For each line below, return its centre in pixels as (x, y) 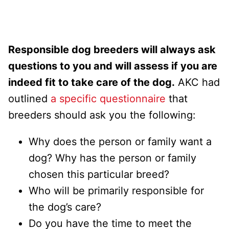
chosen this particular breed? (99, 174)
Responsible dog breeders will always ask (112, 49)
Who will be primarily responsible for (116, 190)
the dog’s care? (65, 207)
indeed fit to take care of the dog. (91, 82)
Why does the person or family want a (120, 141)
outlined (29, 98)
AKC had (197, 82)
